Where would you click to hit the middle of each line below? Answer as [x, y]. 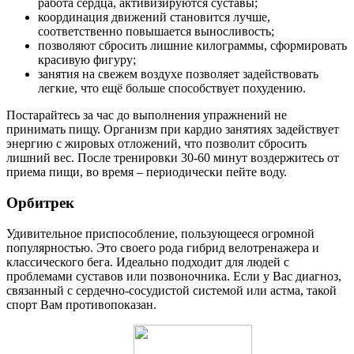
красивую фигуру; [87, 60]
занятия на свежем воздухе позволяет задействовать [178, 74]
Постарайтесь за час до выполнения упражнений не [147, 115]
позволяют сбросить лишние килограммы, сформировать [192, 46]
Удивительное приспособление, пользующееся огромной [160, 233]
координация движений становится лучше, [154, 17]
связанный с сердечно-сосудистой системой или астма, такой [171, 290]
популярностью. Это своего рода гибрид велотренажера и [163, 247]
